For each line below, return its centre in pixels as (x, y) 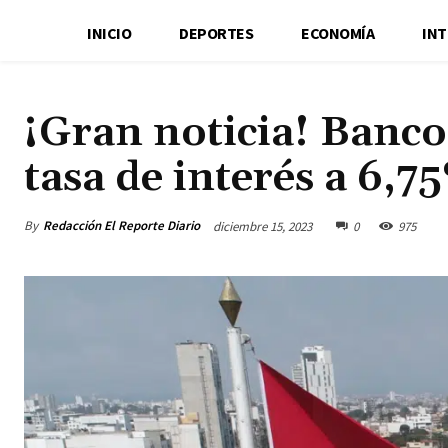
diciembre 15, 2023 (262, 226)
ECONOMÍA (338, 32)
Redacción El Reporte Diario (121, 225)
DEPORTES (216, 32)
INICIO (109, 32)
